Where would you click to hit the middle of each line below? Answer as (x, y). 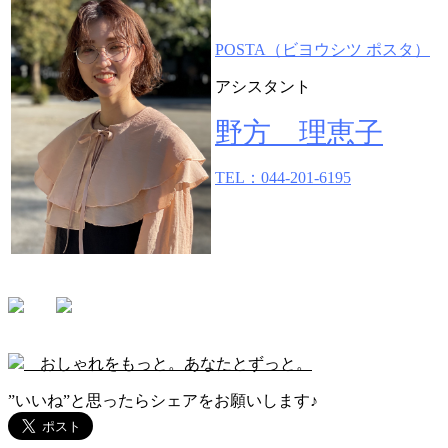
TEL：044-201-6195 (283, 178)
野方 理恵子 (299, 133)
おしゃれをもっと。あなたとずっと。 (168, 364)
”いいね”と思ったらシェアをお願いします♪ (163, 401)
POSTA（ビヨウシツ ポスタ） (322, 50)
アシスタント (263, 87)
